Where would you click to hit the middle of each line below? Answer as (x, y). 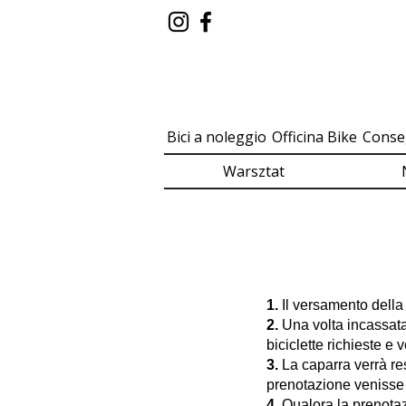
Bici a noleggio (217, 137)
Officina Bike (314, 137)
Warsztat (253, 171)
